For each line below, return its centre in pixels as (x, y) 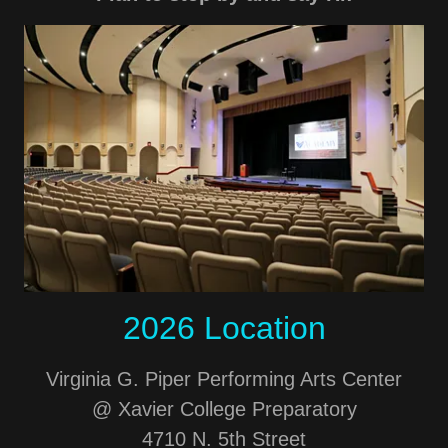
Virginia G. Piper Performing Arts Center (224, 379)
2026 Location (224, 328)
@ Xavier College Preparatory (224, 409)
